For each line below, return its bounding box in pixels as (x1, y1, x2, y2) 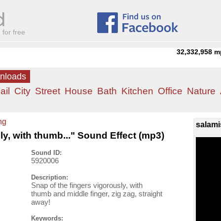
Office (158, 86, 183, 96)
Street (35, 86, 60, 96)
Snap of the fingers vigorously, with (31, 181, 143, 189)
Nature (187, 86, 216, 96)
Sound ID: (31, 149, 62, 156)
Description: (31, 173, 68, 181)
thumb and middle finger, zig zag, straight (31, 189, 162, 198)
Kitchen (121, 86, 153, 96)
